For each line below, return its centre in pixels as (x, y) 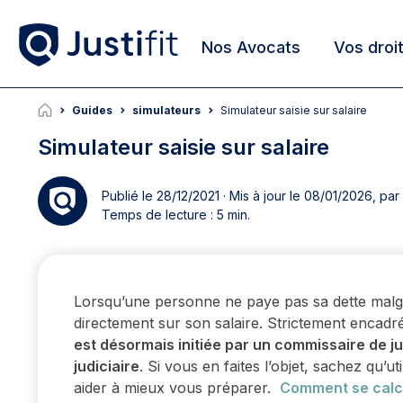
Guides (92, 111)
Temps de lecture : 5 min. (176, 214)
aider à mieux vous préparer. (177, 388)
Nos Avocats (251, 47)
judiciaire (107, 367)
